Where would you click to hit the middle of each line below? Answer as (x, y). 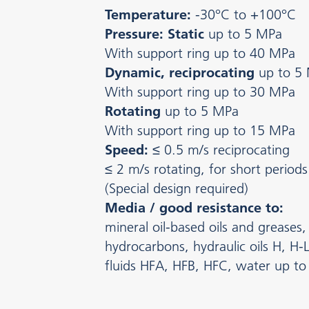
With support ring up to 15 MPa (200, 131)
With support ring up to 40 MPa (200, 53)
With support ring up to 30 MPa (200, 92)
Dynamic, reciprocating (180, 73)
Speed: (127, 150)
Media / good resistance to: (194, 208)
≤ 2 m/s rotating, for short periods (206, 169)
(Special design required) (177, 189)
